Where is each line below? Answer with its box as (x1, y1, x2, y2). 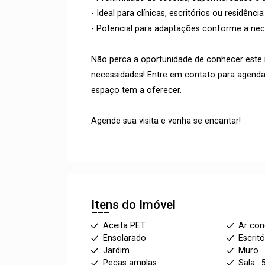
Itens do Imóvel (91, 198, 176, 212)
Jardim (103, 245, 130, 256)
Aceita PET (103, 221, 146, 231)
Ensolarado (103, 233, 146, 243)
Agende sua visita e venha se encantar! (91, 116, 241, 126)
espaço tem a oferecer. (91, 85, 182, 95)
